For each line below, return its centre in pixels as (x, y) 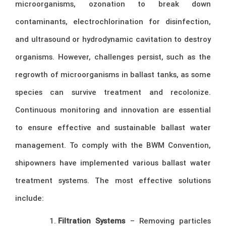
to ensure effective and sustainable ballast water (113, 128)
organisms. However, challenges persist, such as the (113, 57)
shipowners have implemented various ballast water (113, 163)
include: (30, 198)
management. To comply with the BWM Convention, (113, 145)
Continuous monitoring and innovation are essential (113, 110)
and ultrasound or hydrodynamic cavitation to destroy (113, 39)
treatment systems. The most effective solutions (113, 181)
